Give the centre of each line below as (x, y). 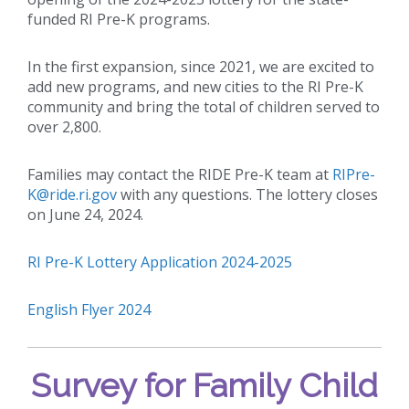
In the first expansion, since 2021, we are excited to (201, 66)
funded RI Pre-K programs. (119, 19)
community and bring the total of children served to (204, 106)
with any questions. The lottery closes (247, 194)
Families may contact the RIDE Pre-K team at (180, 174)
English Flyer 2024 (89, 309)
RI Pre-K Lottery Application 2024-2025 (160, 262)
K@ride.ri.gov (72, 194)
